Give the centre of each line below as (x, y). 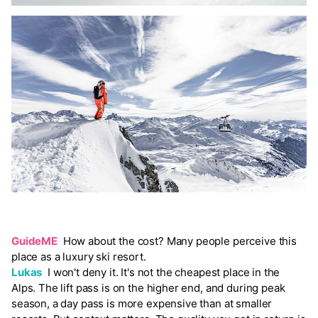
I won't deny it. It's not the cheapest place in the (161, 272)
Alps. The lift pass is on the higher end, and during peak (148, 287)
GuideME (34, 241)
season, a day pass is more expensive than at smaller (142, 303)
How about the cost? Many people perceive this (177, 241)
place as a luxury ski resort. (79, 256)
